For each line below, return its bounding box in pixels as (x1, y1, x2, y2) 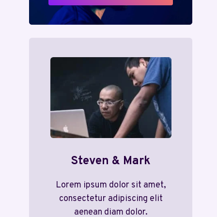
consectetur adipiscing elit (59, 193, 163, 204)
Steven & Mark (71, 154, 151, 169)
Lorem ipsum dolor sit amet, (55, 179, 166, 191)
